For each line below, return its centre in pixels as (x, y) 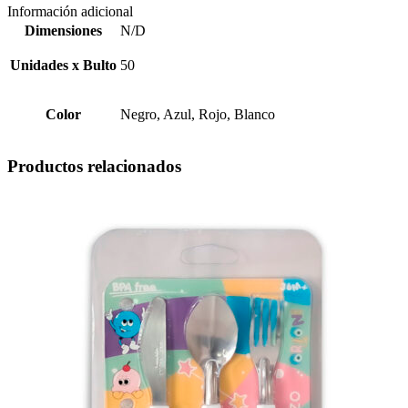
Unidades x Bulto (63, 65)
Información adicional (70, 11)
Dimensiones (63, 30)
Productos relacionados (94, 167)
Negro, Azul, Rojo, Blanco (198, 114)
